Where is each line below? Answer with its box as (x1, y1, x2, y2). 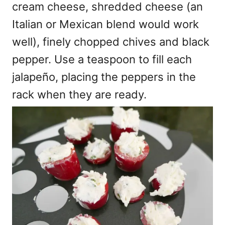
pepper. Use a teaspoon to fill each (12, 52, 192, 66)
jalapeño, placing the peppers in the (12, 70, 196, 83)
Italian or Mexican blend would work (12, 17, 199, 31)
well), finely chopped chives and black (12, 35, 209, 48)
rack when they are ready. (12, 87, 147, 101)
